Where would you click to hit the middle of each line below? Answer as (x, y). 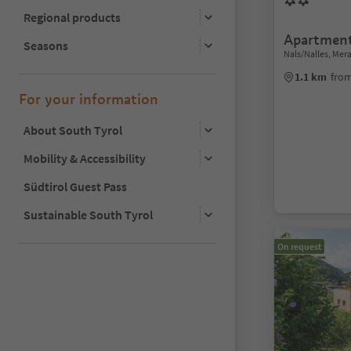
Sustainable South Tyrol (88, 214)
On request (299, 246)
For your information (89, 99)
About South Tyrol (73, 130)
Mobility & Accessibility (85, 158)
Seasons (46, 45)
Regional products (72, 17)
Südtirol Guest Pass (75, 186)
